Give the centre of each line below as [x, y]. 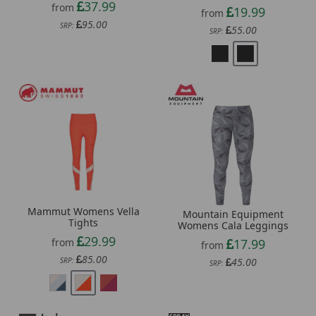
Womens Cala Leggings [233, 226]
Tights [83, 222]
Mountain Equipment [233, 214]
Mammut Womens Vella [83, 211]
